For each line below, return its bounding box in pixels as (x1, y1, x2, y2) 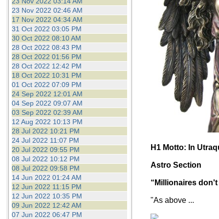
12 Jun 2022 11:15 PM (11, 183, 82, 191)
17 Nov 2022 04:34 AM (11, 16, 83, 23)
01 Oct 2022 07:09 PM (11, 81, 82, 88)
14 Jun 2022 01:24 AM (11, 174, 82, 181)
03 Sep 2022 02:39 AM (11, 109, 83, 116)
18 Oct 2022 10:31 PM (11, 71, 82, 79)
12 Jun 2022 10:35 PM (11, 192, 82, 200)
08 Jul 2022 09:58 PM (11, 164, 80, 172)
